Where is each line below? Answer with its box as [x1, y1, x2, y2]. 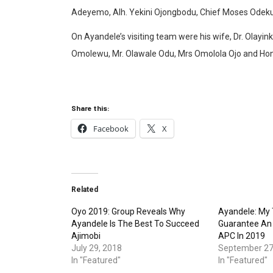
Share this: [71, 103, 110, 112]
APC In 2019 [218, 230, 265, 241]
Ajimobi [71, 230, 101, 241]
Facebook [93, 122, 129, 134]
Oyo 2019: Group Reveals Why [71, 206, 185, 216]
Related [71, 185, 98, 194]
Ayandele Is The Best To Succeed [71, 218, 199, 229]
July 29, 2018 [71, 243, 122, 253]
